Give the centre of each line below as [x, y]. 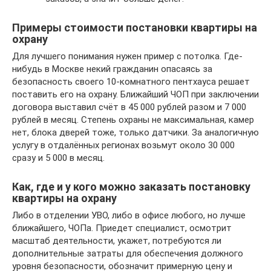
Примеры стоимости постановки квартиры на [135, 27]
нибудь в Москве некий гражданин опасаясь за [112, 69]
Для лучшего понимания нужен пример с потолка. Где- [127, 56]
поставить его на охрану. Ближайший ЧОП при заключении [135, 94]
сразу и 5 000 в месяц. [58, 158]
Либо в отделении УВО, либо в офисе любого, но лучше [129, 215]
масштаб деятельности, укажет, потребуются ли [117, 240]
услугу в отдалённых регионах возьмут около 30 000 [123, 145]
